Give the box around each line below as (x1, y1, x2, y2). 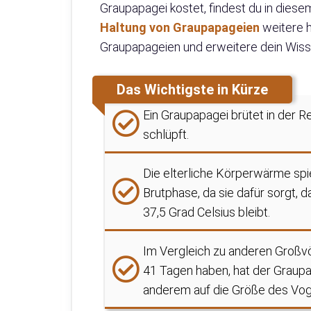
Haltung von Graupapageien (100, 20, 260, 35)
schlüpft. (143, 127, 189, 142)
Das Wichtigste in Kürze (117, 81, 268, 99)
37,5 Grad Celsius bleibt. (143, 205, 270, 220)
